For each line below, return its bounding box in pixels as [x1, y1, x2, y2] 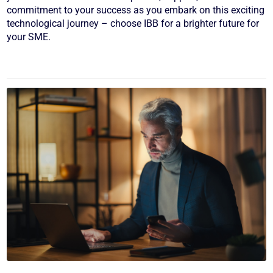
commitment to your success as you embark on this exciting [7, 4, 265, 16]
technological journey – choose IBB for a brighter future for [7, 18, 260, 30]
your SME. [7, 31, 51, 43]
